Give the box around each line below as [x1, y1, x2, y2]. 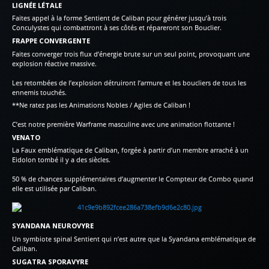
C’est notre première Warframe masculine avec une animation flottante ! [12, 119, 235, 129]
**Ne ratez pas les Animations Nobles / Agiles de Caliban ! [12, 100, 190, 110]
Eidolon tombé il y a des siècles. [12, 155, 110, 165]
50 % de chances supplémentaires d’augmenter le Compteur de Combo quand [12, 174, 253, 184]
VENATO [12, 132, 40, 142]
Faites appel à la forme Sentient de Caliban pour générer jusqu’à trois [12, 13, 226, 23]
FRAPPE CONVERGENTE [12, 35, 90, 45]
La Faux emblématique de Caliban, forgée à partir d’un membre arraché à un [12, 145, 249, 155]
